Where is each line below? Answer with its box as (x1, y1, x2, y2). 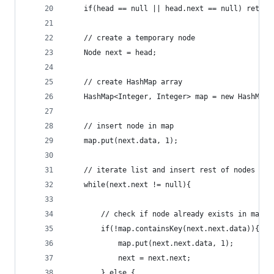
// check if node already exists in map (101, 210, 264, 218)
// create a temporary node (84, 34, 195, 42)
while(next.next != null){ (84, 180, 191, 189)
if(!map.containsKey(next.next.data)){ (101, 224, 259, 233)
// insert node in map (84, 122, 174, 130)
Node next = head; (84, 48, 157, 57)
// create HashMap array (84, 78, 182, 86)
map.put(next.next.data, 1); (118, 239, 234, 248)
